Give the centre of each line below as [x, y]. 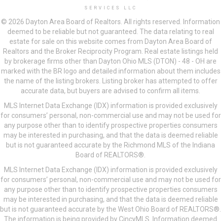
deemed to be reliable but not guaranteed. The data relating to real [110, 32]
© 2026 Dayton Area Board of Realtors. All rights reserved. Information [110, 22]
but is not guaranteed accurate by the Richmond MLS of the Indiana [110, 145]
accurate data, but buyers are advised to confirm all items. [110, 91]
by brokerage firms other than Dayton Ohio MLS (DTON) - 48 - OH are [110, 61]
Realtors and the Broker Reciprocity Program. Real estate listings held [110, 52]
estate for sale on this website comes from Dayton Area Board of [110, 42]
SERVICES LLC [110, 8]
